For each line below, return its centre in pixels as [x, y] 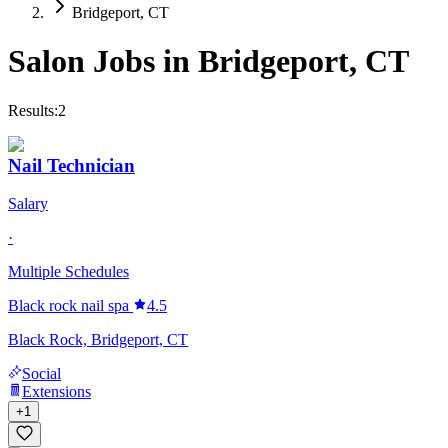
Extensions [56, 392]
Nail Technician [71, 165]
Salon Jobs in [103, 61]
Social [41, 374]
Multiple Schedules [68, 272]
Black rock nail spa [68, 306]
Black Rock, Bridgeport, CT [98, 340]
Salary [28, 204]
